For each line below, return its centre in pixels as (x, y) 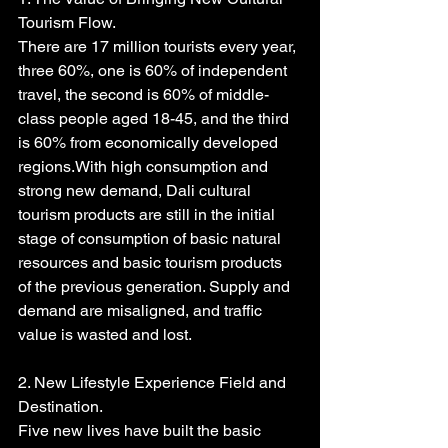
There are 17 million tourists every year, (159, 46)
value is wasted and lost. (105, 334)
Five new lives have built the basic (141, 430)
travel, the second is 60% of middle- (143, 94)
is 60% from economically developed (150, 142)
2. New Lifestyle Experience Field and (154, 382)
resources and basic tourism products (152, 262)
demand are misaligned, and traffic (142, 310)
